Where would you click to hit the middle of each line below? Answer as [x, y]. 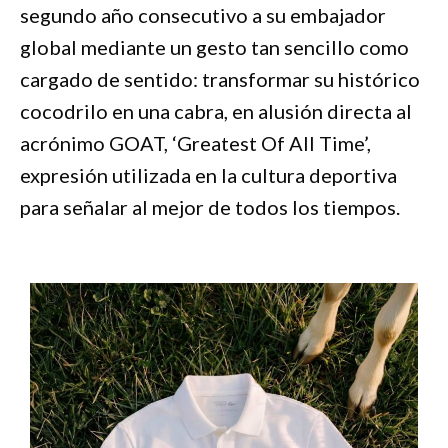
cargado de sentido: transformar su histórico [220, 79]
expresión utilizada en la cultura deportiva [208, 175]
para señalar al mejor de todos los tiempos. [210, 207]
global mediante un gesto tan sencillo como [214, 47]
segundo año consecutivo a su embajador [203, 15]
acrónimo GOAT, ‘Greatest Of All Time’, [195, 143]
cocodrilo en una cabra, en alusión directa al [216, 111]
